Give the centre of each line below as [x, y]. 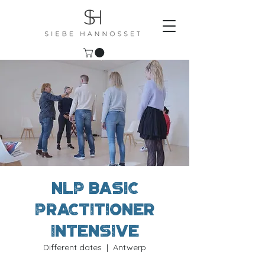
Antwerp [130, 247]
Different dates [72, 247]
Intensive [95, 231]
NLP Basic [95, 188]
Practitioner [95, 209]
